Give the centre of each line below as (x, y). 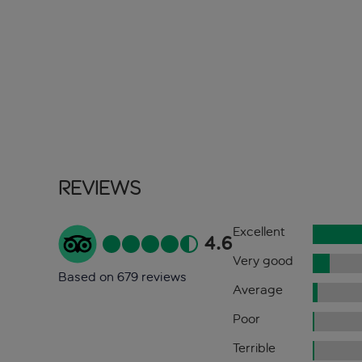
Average (257, 290)
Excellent (259, 232)
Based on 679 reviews (122, 277)
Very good (263, 261)
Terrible (254, 348)
